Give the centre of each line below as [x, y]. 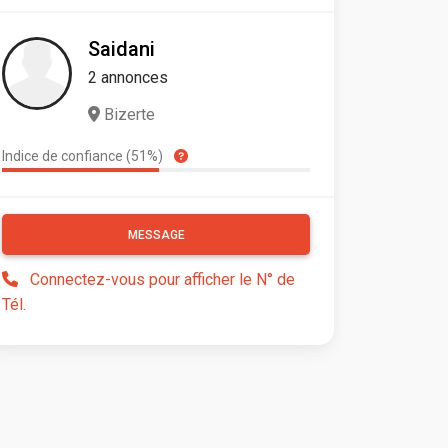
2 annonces [128, 78]
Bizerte [127, 115]
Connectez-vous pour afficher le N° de [162, 280]
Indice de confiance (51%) [84, 156]
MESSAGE [156, 235]
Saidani [121, 49]
